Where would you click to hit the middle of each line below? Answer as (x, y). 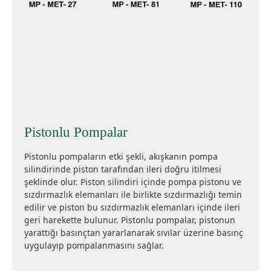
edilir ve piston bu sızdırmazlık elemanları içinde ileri (132, 207)
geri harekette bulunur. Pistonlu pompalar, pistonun (130, 220)
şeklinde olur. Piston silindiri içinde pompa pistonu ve (133, 182)
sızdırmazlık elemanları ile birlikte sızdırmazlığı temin (133, 194)
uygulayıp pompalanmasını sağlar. (94, 245)
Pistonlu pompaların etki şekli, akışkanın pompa (121, 156)
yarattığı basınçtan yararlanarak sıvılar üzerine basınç (134, 233)
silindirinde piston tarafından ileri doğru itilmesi (123, 169)
